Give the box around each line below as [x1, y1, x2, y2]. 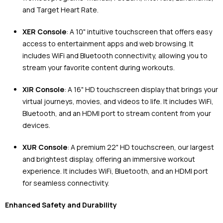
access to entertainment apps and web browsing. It [22, 39, 194, 49]
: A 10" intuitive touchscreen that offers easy [66, 27, 212, 37]
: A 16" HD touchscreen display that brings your [64, 85, 218, 95]
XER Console [22, 27, 66, 37]
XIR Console [22, 85, 64, 95]
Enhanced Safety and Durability [5, 200, 117, 210]
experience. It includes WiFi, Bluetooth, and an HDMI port [22, 166, 208, 176]
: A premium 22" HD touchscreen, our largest [67, 142, 214, 152]
